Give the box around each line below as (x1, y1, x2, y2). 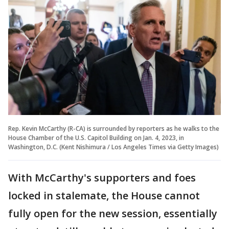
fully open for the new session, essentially (8, 206, 217, 220)
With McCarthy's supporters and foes (8, 170, 196, 185)
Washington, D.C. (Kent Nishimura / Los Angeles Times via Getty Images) (8, 142, 219, 151)
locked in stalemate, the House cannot (8, 188, 200, 202)
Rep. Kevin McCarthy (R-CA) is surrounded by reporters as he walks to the (8, 124, 219, 133)
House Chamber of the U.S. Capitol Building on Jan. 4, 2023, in (8, 133, 184, 142)
